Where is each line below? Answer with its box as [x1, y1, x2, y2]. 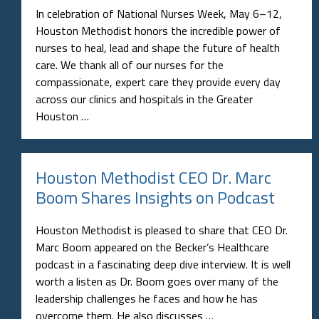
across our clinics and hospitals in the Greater [36, 90, 253, 108]
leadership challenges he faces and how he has [36, 289, 258, 307]
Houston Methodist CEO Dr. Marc [36, 164, 271, 190]
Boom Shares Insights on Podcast [36, 184, 275, 210]
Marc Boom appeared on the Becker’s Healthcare [36, 238, 269, 256]
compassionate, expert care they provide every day [36, 73, 281, 90]
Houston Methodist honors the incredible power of [36, 21, 281, 39]
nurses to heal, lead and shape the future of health [36, 38, 280, 56]
